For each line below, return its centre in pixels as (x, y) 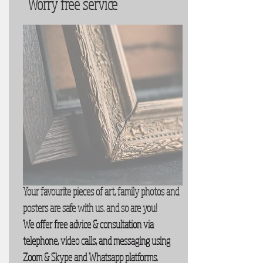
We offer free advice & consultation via (88, 224)
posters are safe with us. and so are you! (90, 208)
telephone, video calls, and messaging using (97, 241)
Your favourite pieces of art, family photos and (101, 191)
